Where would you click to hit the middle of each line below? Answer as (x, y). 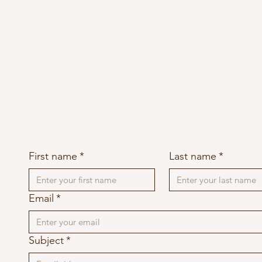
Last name (192, 156)
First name (53, 156)
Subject (46, 241)
